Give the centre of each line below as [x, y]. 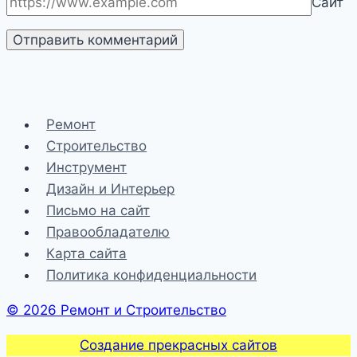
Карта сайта [87, 254]
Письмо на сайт [98, 211]
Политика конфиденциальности [152, 275]
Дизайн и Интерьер [111, 189]
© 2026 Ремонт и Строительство [116, 310]
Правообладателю [108, 232]
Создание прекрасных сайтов [178, 345]
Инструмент [87, 168]
